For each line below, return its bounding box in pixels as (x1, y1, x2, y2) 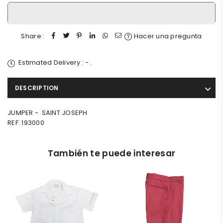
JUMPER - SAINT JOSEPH (7, 108, 88, 117)
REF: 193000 (7, 118, 44, 127)
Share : (21, 31, 45, 41)
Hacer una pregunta (132, 31, 202, 41)
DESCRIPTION (15, 84, 59, 92)
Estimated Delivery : (18, 58, 86, 67)
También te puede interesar (47, 147, 176, 159)
